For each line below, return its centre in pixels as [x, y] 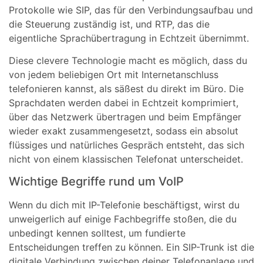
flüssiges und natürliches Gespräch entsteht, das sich [127, 145]
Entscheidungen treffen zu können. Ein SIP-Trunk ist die [131, 247]
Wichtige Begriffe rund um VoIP [96, 182]
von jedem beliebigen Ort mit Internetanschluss [114, 75]
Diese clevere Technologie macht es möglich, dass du [128, 61]
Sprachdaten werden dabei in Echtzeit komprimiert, [124, 103]
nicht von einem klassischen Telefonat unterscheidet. [126, 159]
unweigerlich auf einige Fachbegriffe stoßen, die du [123, 219]
